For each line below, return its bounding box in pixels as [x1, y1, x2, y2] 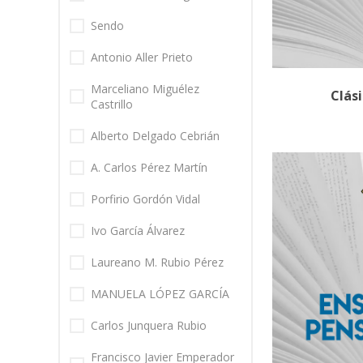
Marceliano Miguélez [91, 81, 199, 97]
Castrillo [91, 96, 133, 113]
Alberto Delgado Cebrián [91, 128, 220, 144]
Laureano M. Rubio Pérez [91, 254, 224, 271]
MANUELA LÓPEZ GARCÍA [91, 286, 229, 302]
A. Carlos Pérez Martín [91, 160, 207, 176]
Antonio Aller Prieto [91, 49, 193, 66]
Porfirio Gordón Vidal [91, 191, 200, 207]
